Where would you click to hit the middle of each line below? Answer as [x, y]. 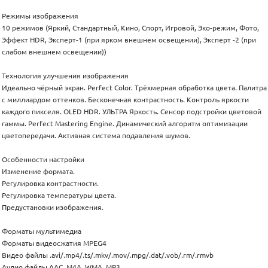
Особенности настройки [44, 160]
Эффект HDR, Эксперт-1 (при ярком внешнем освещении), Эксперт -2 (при [129, 40]
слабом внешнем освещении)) [54, 52]
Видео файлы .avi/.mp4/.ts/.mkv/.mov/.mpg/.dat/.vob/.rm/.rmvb [108, 255]
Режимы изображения [41, 16]
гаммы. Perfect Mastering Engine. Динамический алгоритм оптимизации [125, 124]
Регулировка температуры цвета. [60, 196]
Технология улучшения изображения [66, 76]
